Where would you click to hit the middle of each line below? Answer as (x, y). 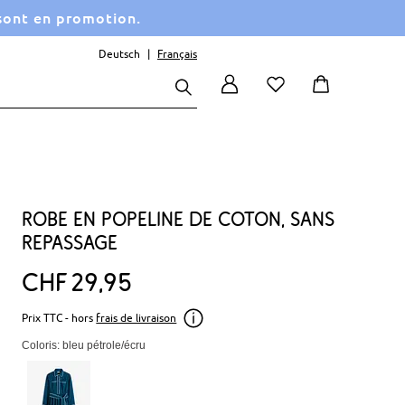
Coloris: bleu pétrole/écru (84, 345)
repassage (70, 242)
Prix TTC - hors (58, 318)
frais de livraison (137, 318)
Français (177, 54)
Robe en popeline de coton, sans (179, 219)
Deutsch (119, 54)
